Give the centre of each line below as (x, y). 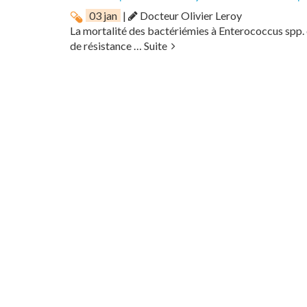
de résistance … (107, 46)
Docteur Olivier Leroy (190, 15)
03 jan (103, 15)
